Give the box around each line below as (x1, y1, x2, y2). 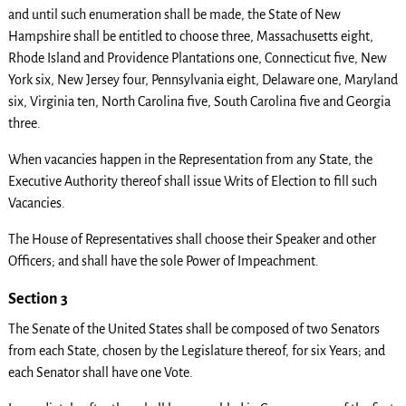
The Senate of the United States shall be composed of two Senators (7, 322, 380, 337)
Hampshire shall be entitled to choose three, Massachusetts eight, (7, 29, 373, 44)
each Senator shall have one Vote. (7, 365, 193, 381)
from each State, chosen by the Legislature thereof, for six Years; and (7, 343, 385, 359)
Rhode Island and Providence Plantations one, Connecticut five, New (7, 51, 387, 66)
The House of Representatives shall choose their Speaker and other (7, 232, 376, 247)
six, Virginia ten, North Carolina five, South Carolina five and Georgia (7, 94, 391, 110)
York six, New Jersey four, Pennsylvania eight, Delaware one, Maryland (7, 72, 398, 88)
